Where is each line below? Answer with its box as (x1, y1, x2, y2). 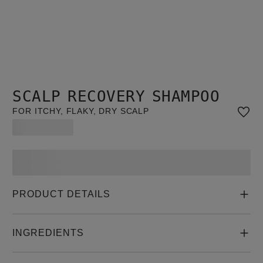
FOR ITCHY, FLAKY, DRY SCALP (12, 106, 149, 116)
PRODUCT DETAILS (12, 189, 110, 200)
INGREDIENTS (12, 227, 84, 238)
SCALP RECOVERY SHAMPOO (12, 87, 220, 106)
